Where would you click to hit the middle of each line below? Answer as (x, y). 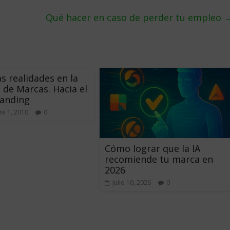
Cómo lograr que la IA (152, 148)
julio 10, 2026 (132, 182)
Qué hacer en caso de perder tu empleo (135, 17)
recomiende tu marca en (159, 159)
